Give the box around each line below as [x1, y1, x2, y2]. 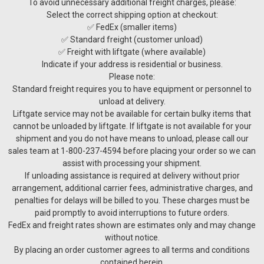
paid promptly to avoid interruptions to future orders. [35, 207, 229, 217]
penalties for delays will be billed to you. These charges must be [14, 195, 250, 205]
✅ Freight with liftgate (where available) [58, 47, 206, 57]
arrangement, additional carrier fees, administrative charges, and [11, 183, 253, 193]
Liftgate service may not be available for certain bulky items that [13, 108, 251, 118]
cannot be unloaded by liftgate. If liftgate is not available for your [12, 121, 252, 131]
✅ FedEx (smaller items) [87, 22, 177, 32]
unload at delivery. [98, 96, 166, 106]
